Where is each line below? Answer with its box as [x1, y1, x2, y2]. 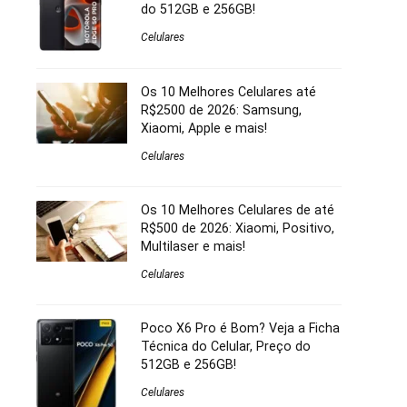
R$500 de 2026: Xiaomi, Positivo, [141, 220, 334, 235]
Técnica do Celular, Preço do [141, 338, 311, 353]
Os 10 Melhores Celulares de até [141, 202, 334, 217]
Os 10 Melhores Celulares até [141, 84, 316, 99]
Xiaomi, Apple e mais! [141, 120, 267, 135]
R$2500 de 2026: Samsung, [141, 102, 302, 117]
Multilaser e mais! [141, 238, 245, 253]
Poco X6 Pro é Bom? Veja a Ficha [141, 320, 340, 335]
